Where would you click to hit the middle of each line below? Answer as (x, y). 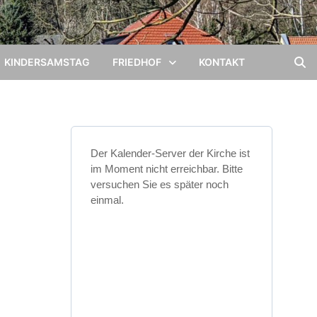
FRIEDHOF (137, 62)
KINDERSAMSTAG (47, 62)
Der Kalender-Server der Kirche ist (170, 153)
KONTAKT (222, 62)
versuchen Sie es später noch (159, 184)
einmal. (107, 200)
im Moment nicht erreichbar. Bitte (166, 169)
